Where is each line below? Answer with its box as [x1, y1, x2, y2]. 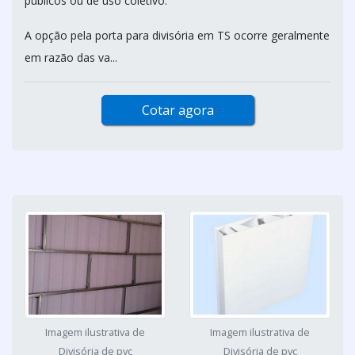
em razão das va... [25, 50, 117, 65]
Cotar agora [141, 101, 214, 119]
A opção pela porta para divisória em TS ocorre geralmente [25, 28, 330, 43]
